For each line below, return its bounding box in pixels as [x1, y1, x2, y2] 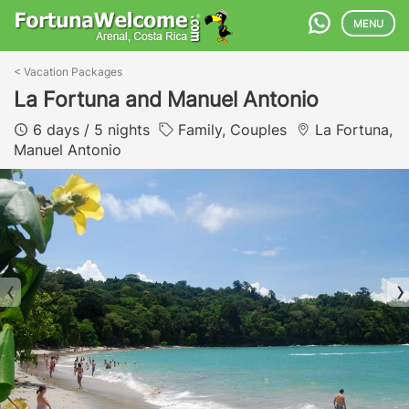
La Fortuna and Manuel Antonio [14, 87, 319, 112]
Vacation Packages [24, 65, 122, 79]
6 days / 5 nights [28, 121, 159, 139]
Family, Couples [173, 121, 296, 139]
